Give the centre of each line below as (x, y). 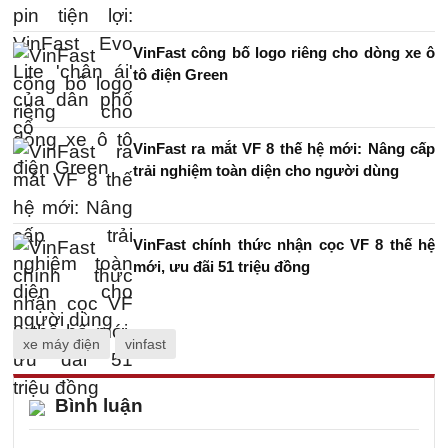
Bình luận (99, 405)
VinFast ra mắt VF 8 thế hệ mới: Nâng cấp (284, 148)
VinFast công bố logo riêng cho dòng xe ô (284, 52)
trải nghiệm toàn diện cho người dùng (266, 170)
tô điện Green (180, 74)
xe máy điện (61, 343)
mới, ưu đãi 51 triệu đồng (221, 266)
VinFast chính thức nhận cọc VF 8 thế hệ (284, 244)
